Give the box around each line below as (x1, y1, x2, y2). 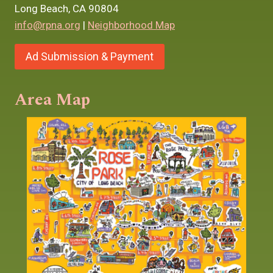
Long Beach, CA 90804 (15, 2, 119, 15)
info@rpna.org (15, 18, 80, 31)
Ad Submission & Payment (26, 50, 154, 63)
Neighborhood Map (88, 18, 175, 31)
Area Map (15, 87, 90, 113)
